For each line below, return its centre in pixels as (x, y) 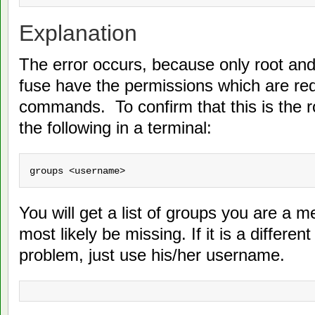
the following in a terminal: (115, 127)
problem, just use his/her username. (152, 255)
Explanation (78, 33)
